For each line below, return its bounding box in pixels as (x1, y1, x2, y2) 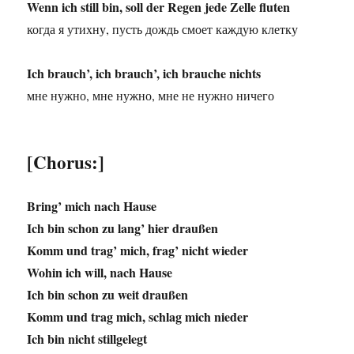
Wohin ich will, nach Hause (27, 263, 173, 282)
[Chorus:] (27, 149, 105, 176)
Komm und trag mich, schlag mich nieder (27, 307, 249, 326)
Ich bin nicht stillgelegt (27, 330, 148, 348)
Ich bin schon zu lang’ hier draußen (27, 219, 219, 238)
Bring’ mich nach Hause (27, 197, 157, 216)
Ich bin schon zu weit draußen (27, 285, 189, 304)
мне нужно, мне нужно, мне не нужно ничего (27, 87, 275, 104)
